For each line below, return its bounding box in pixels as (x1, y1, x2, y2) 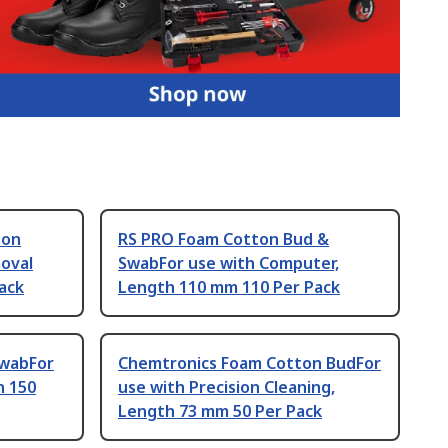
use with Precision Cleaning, (118, 375, 335, 398)
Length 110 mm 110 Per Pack (118, 275, 340, 298)
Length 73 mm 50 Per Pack (118, 399, 322, 422)
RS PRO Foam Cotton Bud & (118, 227, 329, 250)
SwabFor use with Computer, (118, 251, 339, 274)
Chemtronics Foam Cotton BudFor (118, 351, 381, 374)
